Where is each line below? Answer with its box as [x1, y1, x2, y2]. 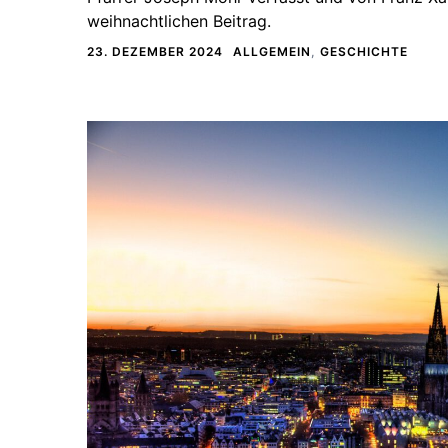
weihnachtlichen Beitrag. [87, 10, 271, 31]
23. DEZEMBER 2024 [87, 43, 223, 59]
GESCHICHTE [320, 43, 408, 59]
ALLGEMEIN [233, 43, 311, 59]
